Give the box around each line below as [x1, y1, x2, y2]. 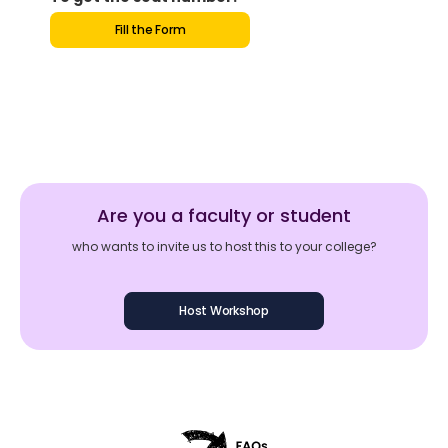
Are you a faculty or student [97, 203, 351, 229]
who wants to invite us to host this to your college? [71, 238, 377, 256]
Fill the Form [114, 21, 186, 39]
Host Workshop [179, 302, 269, 320]
